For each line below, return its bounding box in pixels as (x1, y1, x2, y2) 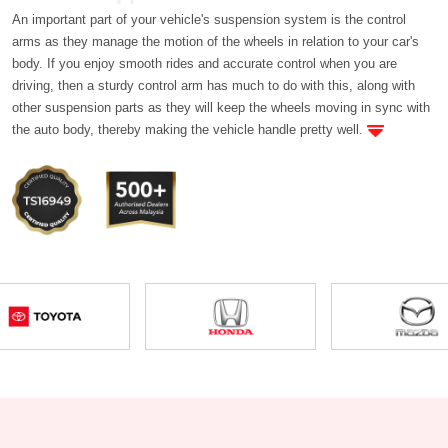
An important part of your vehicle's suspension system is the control (12, 12, 406, 28)
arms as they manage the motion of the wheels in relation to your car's (12, 34, 419, 50)
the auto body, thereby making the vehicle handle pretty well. (12, 122, 367, 138)
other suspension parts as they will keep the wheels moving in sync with (12, 100, 430, 116)
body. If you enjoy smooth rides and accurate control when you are (12, 56, 397, 72)
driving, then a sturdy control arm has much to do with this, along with (12, 78, 415, 94)
